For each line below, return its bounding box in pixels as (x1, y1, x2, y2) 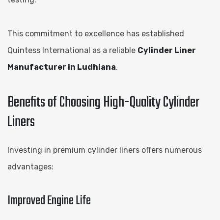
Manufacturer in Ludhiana (7, 62, 116, 72)
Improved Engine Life (7, 191, 91, 211)
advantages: (7, 162, 54, 171)
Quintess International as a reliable (7, 45, 137, 55)
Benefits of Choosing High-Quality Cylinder (7, 91, 199, 114)
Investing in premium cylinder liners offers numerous (7, 145, 202, 155)
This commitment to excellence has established (7, 28, 184, 38)
